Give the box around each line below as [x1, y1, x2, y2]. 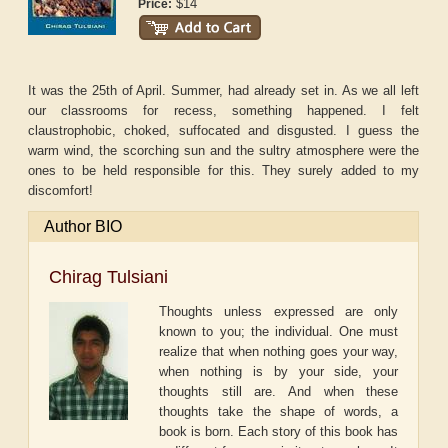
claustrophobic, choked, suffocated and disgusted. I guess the [28, 123, 420, 139]
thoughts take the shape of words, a [159, 404, 399, 420]
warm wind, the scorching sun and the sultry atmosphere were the [28, 143, 420, 159]
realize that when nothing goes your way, [159, 344, 399, 360]
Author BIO [44, 218, 123, 236]
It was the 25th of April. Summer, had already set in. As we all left [28, 83, 420, 99]
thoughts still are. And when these [159, 384, 399, 400]
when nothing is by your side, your [159, 364, 399, 380]
